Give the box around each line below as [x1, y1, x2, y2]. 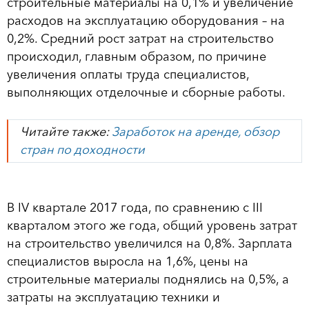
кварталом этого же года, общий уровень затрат [7, 217, 297, 233]
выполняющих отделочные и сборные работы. [7, 84, 286, 100]
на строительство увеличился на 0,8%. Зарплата [7, 235, 292, 251]
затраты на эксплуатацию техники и [7, 289, 220, 305]
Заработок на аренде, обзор [112, 124, 280, 140]
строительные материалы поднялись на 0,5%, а [7, 271, 289, 287]
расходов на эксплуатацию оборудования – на [7, 12, 285, 28]
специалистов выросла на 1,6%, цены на [7, 253, 248, 269]
